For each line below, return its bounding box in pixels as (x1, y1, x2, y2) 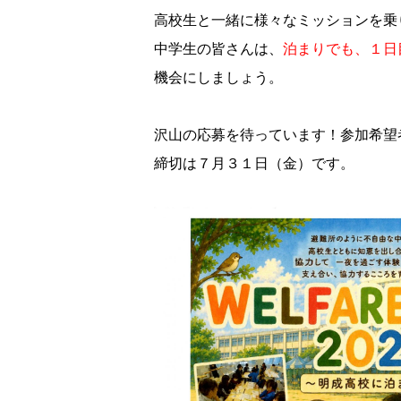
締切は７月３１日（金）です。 (154, 156, 354, 171)
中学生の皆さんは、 (154, 41, 283, 56)
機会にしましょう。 (154, 70, 283, 85)
